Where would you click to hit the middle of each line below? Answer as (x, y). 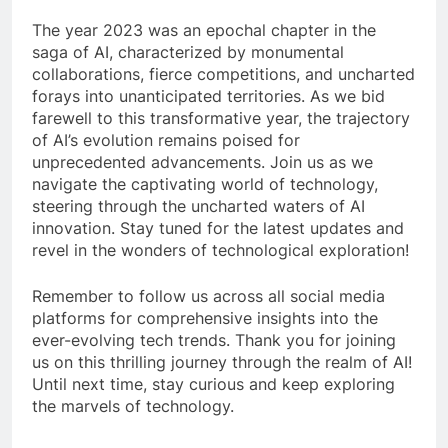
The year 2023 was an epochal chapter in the (204, 29)
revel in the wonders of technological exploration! (220, 249)
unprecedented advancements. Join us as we (202, 161)
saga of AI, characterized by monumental (188, 51)
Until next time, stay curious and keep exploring (213, 383)
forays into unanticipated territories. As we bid (208, 95)
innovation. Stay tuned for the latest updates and (218, 227)
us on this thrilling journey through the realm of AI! (222, 361)
